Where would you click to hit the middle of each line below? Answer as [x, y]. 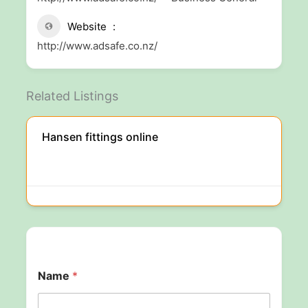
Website [87, 26]
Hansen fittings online [100, 137]
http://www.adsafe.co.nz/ [97, 46]
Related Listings [72, 96]
